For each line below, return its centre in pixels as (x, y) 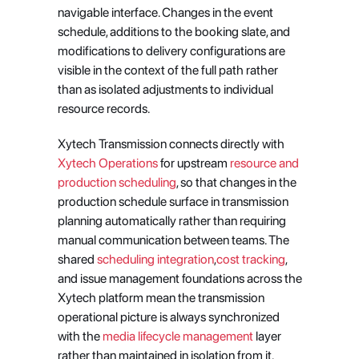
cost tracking (250, 259)
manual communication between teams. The (173, 240)
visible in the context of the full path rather (167, 70)
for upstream (194, 163)
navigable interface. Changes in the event (165, 12)
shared (77, 259)
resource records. (103, 109)
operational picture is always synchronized (168, 317)
